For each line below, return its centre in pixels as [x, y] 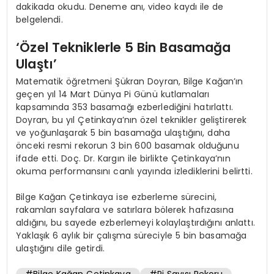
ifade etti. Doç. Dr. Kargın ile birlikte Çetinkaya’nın [123, 158]
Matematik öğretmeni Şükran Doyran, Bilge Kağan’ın [130, 81]
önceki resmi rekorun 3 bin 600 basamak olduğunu [128, 145]
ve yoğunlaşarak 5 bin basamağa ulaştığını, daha [123, 132]
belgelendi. [39, 20]
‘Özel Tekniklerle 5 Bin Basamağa [124, 48]
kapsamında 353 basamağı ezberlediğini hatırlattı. [124, 107]
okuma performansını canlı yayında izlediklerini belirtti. [134, 171]
